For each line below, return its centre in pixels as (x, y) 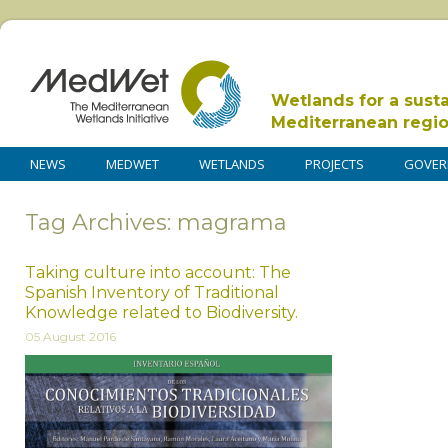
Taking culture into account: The (158, 272)
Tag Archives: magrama (156, 222)
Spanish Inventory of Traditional (152, 292)
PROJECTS (334, 164)
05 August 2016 (70, 336)
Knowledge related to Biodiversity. (161, 312)
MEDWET (132, 164)
